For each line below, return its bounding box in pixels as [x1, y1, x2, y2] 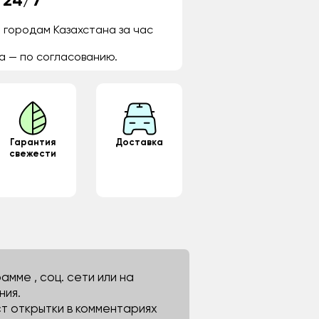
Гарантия [10, 138, 56, 147]
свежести [9, 150, 56, 159]
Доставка [115, 138, 163, 147]
